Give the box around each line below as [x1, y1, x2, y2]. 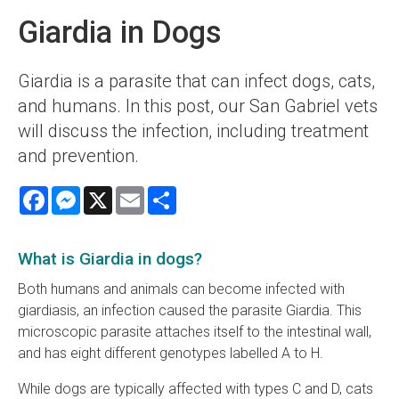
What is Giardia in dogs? [18, 248, 202, 269]
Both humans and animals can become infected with [18, 280, 345, 297]
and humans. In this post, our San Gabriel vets [18, 94, 378, 117]
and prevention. [18, 144, 143, 167]
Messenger [80, 183, 150, 201]
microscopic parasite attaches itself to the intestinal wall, [18, 322, 371, 340]
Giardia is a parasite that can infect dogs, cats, [18, 69, 375, 92]
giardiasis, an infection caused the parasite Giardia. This [18, 301, 362, 319]
